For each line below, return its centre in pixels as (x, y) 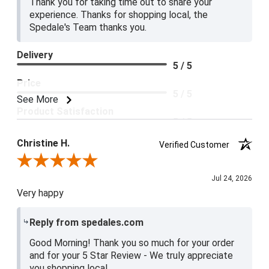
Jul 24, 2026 (232, 179)
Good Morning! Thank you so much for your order (131, 243)
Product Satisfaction (65, 112)
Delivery (35, 55)
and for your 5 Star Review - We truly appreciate (131, 256)
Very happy (40, 193)
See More (39, 100)
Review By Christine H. (59, 162)
